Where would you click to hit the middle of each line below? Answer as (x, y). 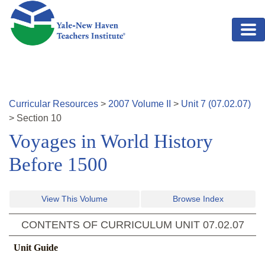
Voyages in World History (111, 142)
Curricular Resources (54, 104)
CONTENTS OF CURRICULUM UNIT (112, 225)
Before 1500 (58, 165)
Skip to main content (51, 7)
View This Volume (75, 199)
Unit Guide (36, 248)
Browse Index (198, 199)
